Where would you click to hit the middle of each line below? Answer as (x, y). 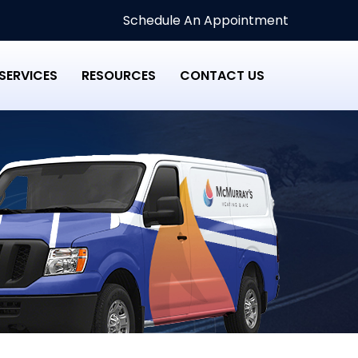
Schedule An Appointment (204, 20)
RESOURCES (119, 76)
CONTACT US (222, 76)
